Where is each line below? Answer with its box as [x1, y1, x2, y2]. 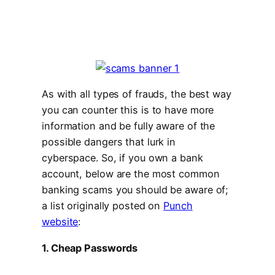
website [42, 215, 79, 228]
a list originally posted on [42, 199, 164, 212]
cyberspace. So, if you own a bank [42, 152, 203, 165]
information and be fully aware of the [42, 120, 215, 133]
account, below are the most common [42, 168, 220, 180]
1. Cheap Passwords [42, 241, 138, 254]
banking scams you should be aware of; [42, 184, 229, 196]
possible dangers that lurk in [42, 136, 176, 149]
